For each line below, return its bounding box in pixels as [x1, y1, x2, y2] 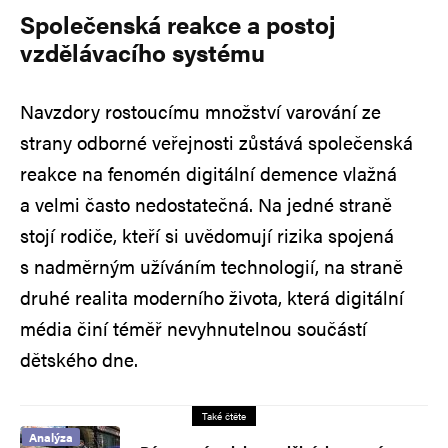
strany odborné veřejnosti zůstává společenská [20, 128, 413, 156]
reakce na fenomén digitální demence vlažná [20, 159, 397, 187]
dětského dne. [20, 345, 138, 373]
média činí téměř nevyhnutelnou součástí [20, 314, 367, 342]
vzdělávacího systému [20, 34, 265, 69]
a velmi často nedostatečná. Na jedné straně [20, 190, 392, 218]
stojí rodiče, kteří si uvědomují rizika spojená [20, 221, 394, 249]
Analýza [29, 427, 73, 446]
